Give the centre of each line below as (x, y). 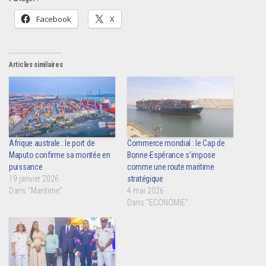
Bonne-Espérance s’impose (171, 155)
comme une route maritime (171, 167)
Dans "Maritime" (36, 191)
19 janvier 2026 (34, 179)
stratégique (145, 179)
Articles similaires (36, 65)
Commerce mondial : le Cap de (176, 143)
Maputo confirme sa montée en (60, 155)
